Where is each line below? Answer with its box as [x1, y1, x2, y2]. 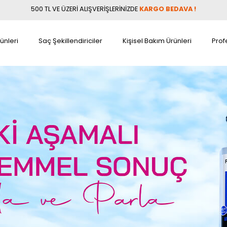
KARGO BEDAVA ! [139, 5, 196, 13]
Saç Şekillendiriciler [39, 36, 102, 46]
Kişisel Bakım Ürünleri [123, 36, 192, 46]
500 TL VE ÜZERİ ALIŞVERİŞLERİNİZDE [31, 5, 138, 13]
